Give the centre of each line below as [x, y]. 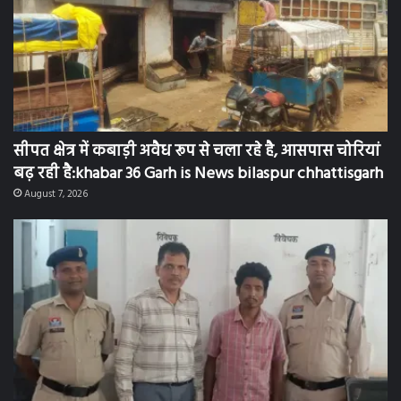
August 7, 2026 [56, 194]
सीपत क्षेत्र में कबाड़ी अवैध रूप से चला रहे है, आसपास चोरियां [197, 151]
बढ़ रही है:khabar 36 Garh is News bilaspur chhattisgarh [198, 174]
